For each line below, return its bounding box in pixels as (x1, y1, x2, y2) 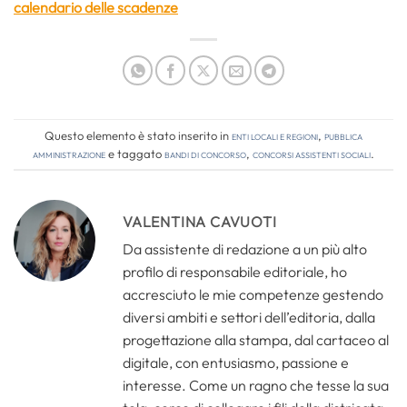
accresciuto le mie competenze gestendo (123, 285, 383, 304)
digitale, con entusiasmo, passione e (123, 353, 349, 372)
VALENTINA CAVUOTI (123, 213, 277, 232)
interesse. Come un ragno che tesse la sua (123, 376, 389, 395)
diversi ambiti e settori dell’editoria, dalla (123, 308, 375, 327)
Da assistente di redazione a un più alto (123, 240, 367, 259)
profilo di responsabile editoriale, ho (123, 263, 347, 282)
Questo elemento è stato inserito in (45, 127, 232, 143)
